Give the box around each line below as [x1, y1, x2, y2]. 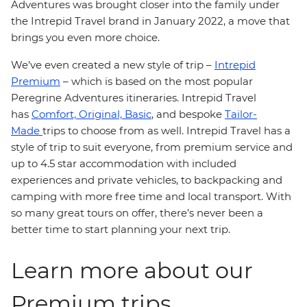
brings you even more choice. [11, 31, 160, 44]
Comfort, [32, 108, 79, 121]
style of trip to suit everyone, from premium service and [11, 140, 293, 153]
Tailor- [225, 108, 257, 121]
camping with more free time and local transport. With [11, 190, 291, 203]
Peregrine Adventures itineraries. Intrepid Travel [11, 91, 256, 104]
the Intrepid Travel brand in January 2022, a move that [11, 14, 290, 27]
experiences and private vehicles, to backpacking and [11, 173, 282, 186]
